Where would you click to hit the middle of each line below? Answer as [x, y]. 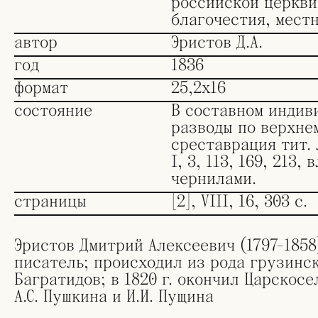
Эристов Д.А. [216, 42]
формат [41, 88]
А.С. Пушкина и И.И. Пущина [114, 296]
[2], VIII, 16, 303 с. [239, 201]
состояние [53, 110]
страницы [50, 201]
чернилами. [213, 179]
